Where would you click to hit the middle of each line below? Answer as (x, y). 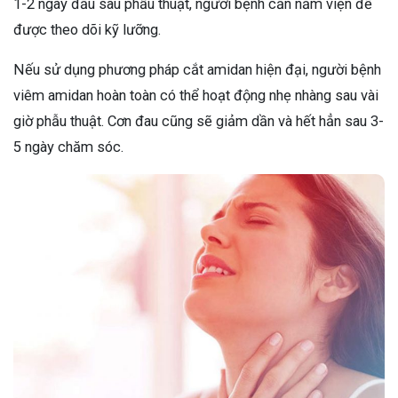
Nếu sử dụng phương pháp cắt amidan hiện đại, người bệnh (197, 70)
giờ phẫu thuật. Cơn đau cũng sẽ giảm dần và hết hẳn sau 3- (199, 122)
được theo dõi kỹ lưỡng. (87, 30)
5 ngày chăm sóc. (68, 147)
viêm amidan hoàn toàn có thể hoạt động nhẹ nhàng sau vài (196, 96)
